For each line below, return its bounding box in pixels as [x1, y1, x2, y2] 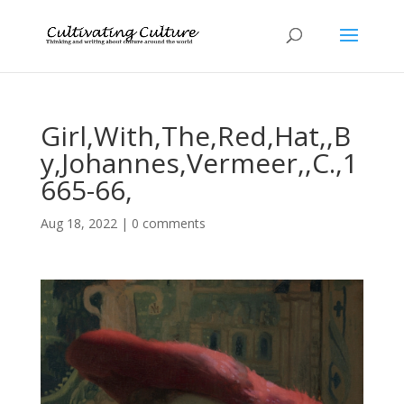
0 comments [131, 215, 206, 232]
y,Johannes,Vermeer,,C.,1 [40, 144, 358, 181]
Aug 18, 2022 [40, 215, 117, 232]
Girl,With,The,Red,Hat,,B [40, 117, 351, 154]
